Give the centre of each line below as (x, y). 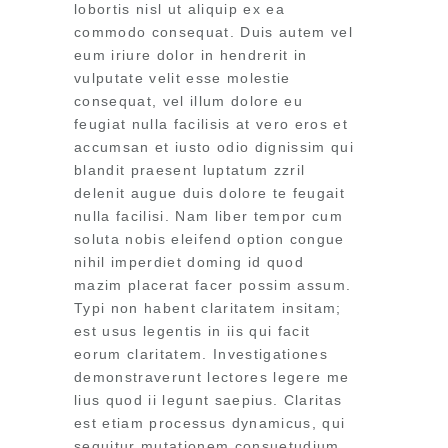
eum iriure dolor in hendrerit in (191, 55)
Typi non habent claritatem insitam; (208, 308)
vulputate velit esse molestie (182, 78)
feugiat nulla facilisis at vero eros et (211, 124)
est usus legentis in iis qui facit (192, 331)
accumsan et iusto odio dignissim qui (214, 147)
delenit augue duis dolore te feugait (209, 193)
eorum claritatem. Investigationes (201, 354)
